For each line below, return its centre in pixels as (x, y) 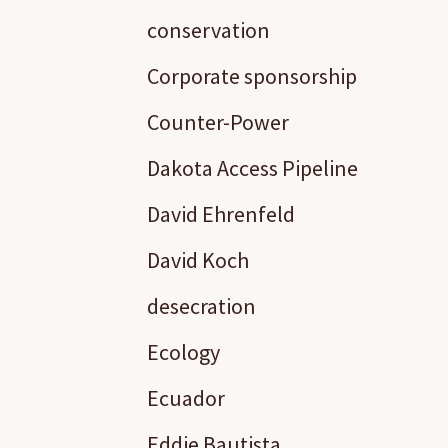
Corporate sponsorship (252, 76)
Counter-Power (218, 122)
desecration (201, 306)
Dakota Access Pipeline (252, 168)
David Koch (198, 260)
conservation (208, 30)
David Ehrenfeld (221, 214)
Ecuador (186, 398)
